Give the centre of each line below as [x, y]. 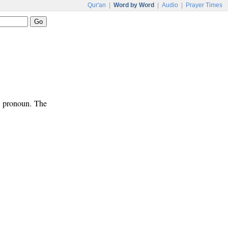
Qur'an [97, 5]
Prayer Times [204, 5]
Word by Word [134, 5]
